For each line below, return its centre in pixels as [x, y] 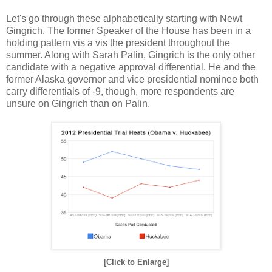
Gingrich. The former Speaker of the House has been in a [128, 30]
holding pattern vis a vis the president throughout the [118, 42]
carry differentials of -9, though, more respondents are [120, 91]
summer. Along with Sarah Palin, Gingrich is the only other [131, 55]
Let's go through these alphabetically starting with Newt [124, 18]
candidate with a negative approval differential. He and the [131, 67]
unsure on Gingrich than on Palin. [78, 103]
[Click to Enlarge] [136, 262]
